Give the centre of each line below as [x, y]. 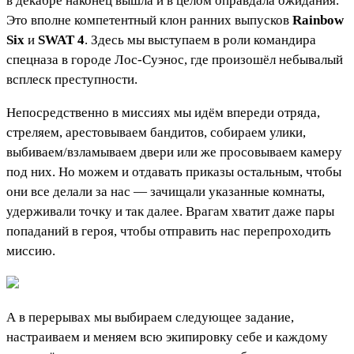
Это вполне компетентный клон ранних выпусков [149, 21]
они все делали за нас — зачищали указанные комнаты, [166, 192]
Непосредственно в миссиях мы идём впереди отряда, [163, 113]
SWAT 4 [61, 40]
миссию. [31, 251]
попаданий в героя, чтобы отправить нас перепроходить [169, 232]
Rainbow [318, 21]
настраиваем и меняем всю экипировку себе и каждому [167, 337]
